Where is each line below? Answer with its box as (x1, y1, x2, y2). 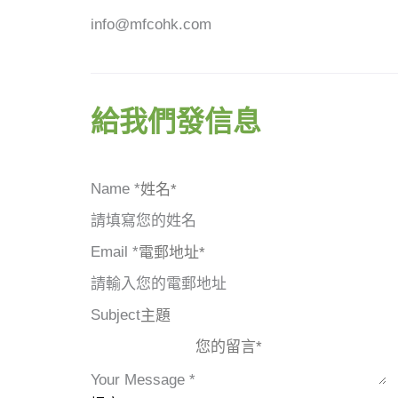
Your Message (91, 371, 189, 388)
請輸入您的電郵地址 (91, 275, 227, 292)
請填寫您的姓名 (91, 212, 196, 229)
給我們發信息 (91, 106, 261, 138)
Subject (91, 306, 140, 323)
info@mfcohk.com (91, 16, 211, 33)
